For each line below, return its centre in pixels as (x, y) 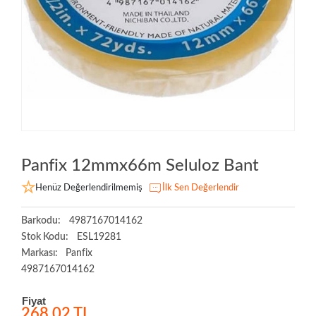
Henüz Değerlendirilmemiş (89, 188)
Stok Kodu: (45, 237)
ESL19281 (98, 237)
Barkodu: (41, 220)
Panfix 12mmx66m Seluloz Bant (140, 165)
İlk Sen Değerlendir (201, 188)
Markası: (41, 253)
